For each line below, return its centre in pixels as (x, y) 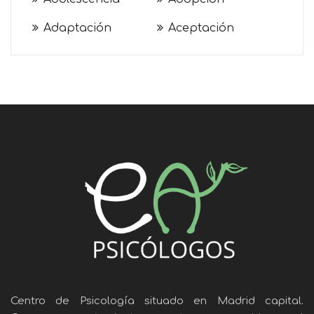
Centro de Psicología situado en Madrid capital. (157, 301)
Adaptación (77, 28)
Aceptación (201, 28)
